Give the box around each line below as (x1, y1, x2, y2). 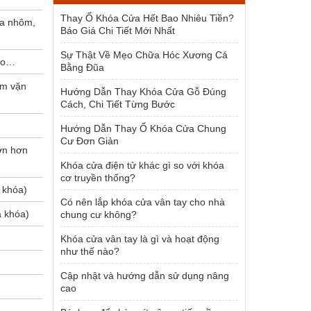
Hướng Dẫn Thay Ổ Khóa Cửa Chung (60, 123, 226, 134)
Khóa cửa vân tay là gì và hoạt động (60, 233, 219, 244)
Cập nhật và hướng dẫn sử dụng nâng (60, 270, 229, 281)
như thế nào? (60, 246, 119, 257)
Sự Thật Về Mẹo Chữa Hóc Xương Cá (60, 49, 228, 60)
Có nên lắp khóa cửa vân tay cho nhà (60, 196, 225, 208)
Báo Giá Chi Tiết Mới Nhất (60, 25, 175, 36)
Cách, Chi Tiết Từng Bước (60, 99, 175, 110)
